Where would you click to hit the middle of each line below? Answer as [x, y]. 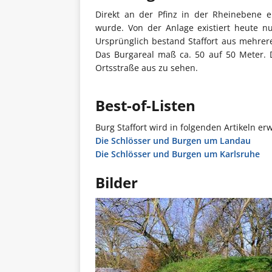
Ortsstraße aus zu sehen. [147, 68]
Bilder [117, 182]
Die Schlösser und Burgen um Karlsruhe [178, 154]
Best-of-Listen [145, 105]
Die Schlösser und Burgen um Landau [173, 141]
